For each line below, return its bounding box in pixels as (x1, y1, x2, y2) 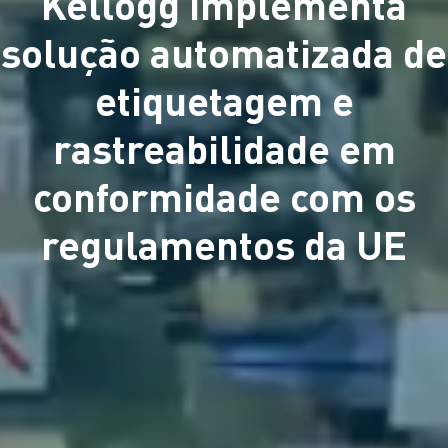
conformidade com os (32, 170, 416, 220)
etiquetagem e (94, 74, 354, 124)
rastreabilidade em (52, 122, 396, 172)
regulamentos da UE (41, 218, 407, 268)
